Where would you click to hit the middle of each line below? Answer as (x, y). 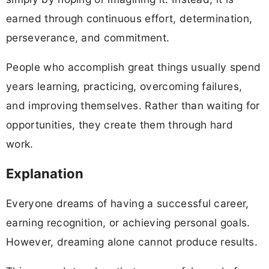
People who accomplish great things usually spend (134, 67)
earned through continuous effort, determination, (129, 18)
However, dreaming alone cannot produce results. (132, 242)
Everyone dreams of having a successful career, (128, 204)
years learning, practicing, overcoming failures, (124, 86)
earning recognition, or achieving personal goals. (128, 223)
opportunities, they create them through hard (120, 124)
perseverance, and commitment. (88, 37)
